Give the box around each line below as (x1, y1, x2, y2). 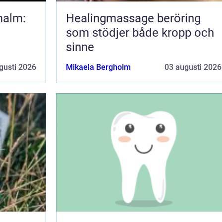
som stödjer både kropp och (66, 25, 214, 40)
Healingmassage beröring (66, 11, 157, 25)
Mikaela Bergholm (66, 62, 131, 72)
